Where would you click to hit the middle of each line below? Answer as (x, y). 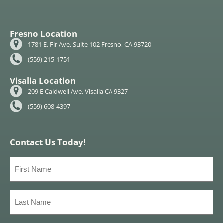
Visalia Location (43, 81)
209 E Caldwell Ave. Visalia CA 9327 (78, 91)
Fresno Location (44, 34)
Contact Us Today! (48, 142)
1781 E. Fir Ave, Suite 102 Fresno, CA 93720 (90, 44)
